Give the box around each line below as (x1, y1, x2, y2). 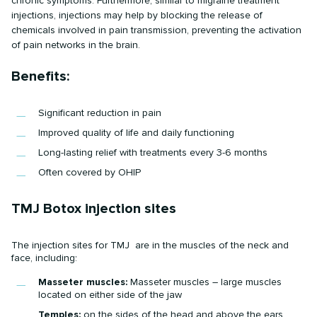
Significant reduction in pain (38, 107, 162, 120)
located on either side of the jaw (38, 289, 183, 301)
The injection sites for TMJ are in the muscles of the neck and (11, 239, 289, 252)
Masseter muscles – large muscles (127, 276, 282, 289)
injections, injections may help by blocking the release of (11, 9, 263, 22)
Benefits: (11, 68, 70, 86)
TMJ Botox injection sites (11, 200, 177, 218)
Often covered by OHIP (38, 166, 142, 179)
